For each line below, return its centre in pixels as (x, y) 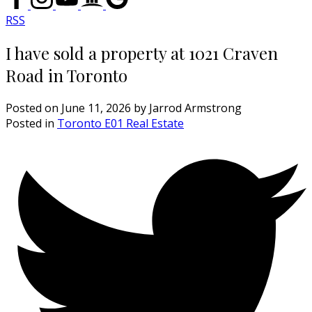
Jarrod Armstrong (195, 108)
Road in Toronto (67, 75)
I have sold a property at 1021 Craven (142, 53)
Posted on (33, 108)
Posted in (30, 123)
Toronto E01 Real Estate (120, 123)
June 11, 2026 (96, 108)
